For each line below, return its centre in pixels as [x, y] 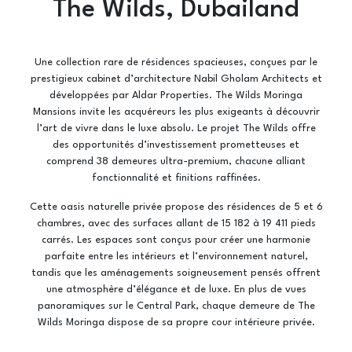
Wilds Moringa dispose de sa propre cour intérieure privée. [176, 323]
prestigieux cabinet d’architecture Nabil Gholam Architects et [176, 79]
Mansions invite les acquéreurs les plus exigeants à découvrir [176, 112]
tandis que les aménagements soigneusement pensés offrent [176, 273]
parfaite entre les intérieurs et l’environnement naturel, [176, 257]
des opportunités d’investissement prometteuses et [176, 145]
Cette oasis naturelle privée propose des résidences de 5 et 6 [176, 207]
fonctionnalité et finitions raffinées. [176, 178]
